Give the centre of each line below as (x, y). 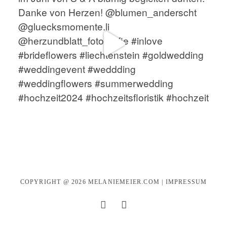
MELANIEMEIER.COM (124, 182)
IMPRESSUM (186, 182)
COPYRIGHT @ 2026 (54, 182)
